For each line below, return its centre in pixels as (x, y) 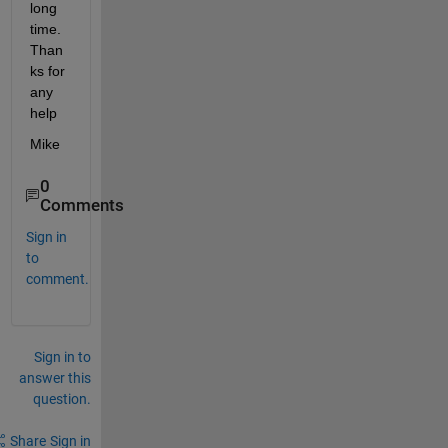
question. (61, 398)
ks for (47, 71)
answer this (54, 377)
